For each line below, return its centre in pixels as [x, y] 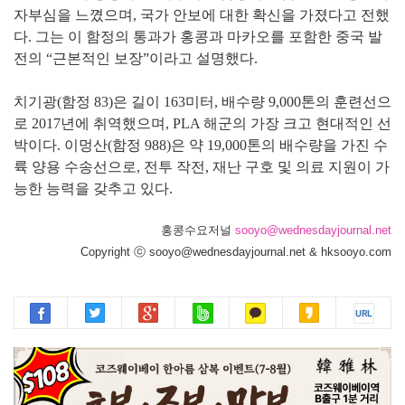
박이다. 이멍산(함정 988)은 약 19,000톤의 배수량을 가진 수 [201, 146]
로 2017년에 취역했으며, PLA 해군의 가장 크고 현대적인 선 [202, 124]
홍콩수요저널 [198, 231]
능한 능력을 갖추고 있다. [93, 189]
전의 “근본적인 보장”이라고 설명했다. [136, 59]
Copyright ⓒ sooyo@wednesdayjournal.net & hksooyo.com [236, 252]
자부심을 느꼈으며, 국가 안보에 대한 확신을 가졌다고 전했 [202, 15]
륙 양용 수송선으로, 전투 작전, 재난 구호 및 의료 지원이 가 [202, 167]
